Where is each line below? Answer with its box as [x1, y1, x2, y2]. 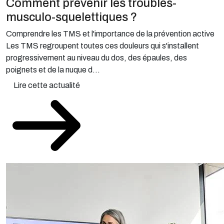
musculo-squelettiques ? [6, 10, 137, 23]
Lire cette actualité [13, 81, 80, 89]
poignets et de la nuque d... [6, 65, 100, 74]
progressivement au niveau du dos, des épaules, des [6, 53, 187, 62]
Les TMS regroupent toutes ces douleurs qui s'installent [6, 41, 199, 50]
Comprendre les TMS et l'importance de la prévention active [6, 29, 214, 38]
